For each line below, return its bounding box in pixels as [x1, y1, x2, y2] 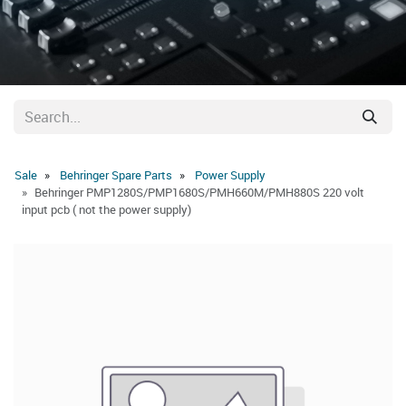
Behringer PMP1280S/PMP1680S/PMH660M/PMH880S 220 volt [34, 183, 364, 200]
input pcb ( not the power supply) [22, 200, 191, 217]
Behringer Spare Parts [60, 166, 172, 183]
